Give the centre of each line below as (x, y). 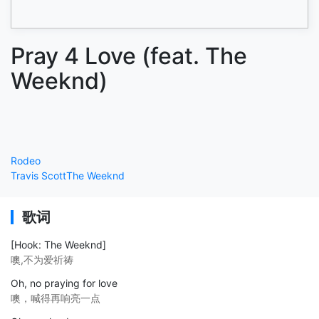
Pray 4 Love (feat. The (129, 56)
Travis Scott (38, 175)
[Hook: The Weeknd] (58, 244)
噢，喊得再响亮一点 (56, 298)
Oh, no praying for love (64, 283)
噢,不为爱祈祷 (42, 259)
